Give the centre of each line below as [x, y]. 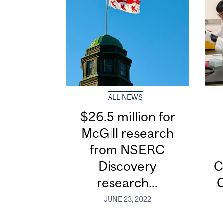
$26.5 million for [127, 117]
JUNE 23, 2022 [127, 199]
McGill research [127, 133]
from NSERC [127, 150]
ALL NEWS [126, 97]
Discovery [127, 166]
